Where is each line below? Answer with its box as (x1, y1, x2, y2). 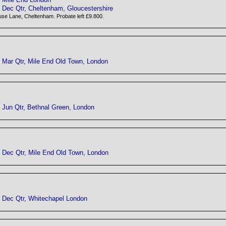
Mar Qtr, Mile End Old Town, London (2, 57, 108, 65)
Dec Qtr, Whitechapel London (2, 194, 87, 202)
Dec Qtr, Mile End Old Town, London (2, 149, 108, 157)
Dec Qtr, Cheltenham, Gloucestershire (2, 5, 113, 13)
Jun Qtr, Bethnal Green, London (2, 103, 94, 111)
